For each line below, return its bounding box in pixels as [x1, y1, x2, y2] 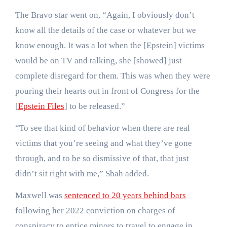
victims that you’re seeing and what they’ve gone [15, 138, 192, 148]
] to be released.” [64, 101, 125, 111]
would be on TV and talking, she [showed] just [15, 56, 182, 66]
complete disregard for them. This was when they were [15, 71, 210, 81]
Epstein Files [18, 101, 64, 111]
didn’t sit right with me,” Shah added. [15, 169, 149, 179]
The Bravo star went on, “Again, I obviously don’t [15, 10, 195, 20]
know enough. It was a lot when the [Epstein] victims [15, 41, 205, 51]
